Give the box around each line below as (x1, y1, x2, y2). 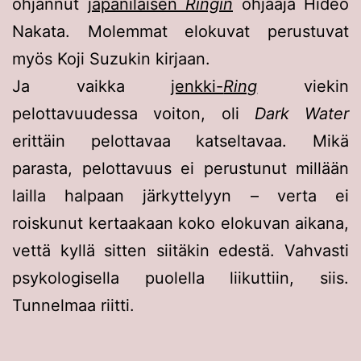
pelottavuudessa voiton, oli (12, 104, 255, 124)
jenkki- (171, 77, 224, 97)
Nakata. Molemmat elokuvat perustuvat (12, 22, 349, 42)
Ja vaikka (12, 77, 172, 97)
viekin (257, 77, 350, 97)
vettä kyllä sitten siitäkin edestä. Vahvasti (12, 241, 349, 261)
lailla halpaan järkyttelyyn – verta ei (12, 186, 349, 206)
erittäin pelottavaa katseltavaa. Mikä (12, 131, 349, 151)
